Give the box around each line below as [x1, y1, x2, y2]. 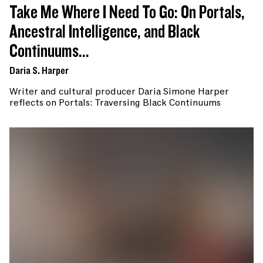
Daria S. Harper [9, 65, 69, 76]
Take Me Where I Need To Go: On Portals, [9, 2, 245, 22]
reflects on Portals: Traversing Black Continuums [9, 96, 221, 109]
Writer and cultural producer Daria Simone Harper [9, 85, 229, 98]
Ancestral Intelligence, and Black [9, 22, 200, 42]
